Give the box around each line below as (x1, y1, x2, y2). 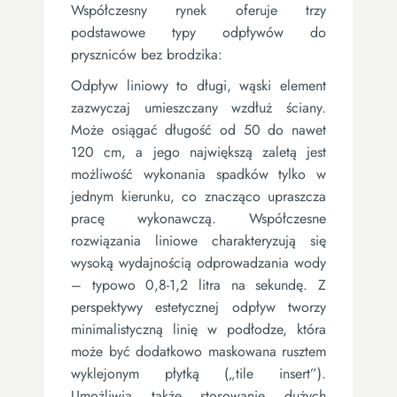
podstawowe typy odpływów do (71, 21, 326, 43)
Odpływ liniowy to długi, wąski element (71, 74, 326, 96)
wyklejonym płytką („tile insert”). (71, 362, 326, 384)
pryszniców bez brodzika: (71, 43, 222, 65)
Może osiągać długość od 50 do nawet (71, 119, 326, 140)
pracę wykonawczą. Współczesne (71, 207, 326, 229)
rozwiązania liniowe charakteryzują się (71, 230, 326, 251)
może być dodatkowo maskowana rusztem (71, 340, 326, 362)
